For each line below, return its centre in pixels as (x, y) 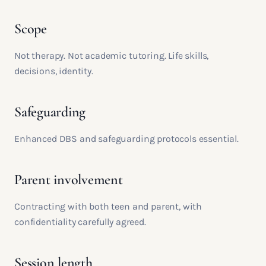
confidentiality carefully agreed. (80, 222)
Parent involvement (69, 180)
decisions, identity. (54, 71)
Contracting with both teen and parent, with (108, 206)
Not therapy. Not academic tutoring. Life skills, (112, 56)
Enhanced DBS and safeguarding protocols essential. (126, 139)
